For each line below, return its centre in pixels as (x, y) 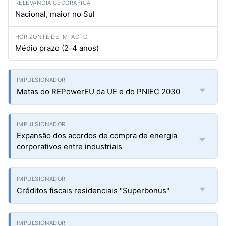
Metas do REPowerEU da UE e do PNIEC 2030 (98, 92)
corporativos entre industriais (69, 147)
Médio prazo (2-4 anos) (57, 48)
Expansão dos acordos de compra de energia (97, 135)
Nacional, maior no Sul (55, 14)
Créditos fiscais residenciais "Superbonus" (93, 190)
